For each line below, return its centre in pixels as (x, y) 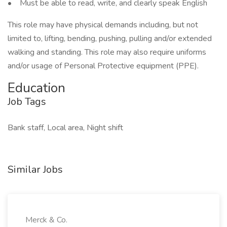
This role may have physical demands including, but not (103, 25)
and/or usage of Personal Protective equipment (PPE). (103, 66)
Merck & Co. (46, 220)
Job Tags (27, 102)
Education (36, 88)
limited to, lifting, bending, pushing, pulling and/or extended (110, 39)
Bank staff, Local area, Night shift (65, 128)
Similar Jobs (35, 169)
